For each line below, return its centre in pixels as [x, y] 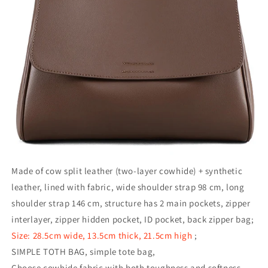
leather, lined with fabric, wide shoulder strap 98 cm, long [128, 187]
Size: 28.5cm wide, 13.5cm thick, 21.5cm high [102, 236]
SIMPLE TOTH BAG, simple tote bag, [83, 252]
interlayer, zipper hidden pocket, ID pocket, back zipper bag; [133, 220]
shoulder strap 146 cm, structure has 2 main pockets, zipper [131, 203]
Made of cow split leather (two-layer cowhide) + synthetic [127, 171]
